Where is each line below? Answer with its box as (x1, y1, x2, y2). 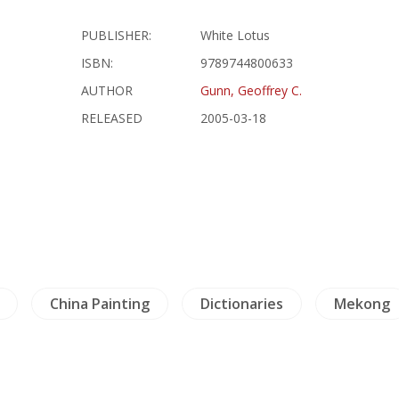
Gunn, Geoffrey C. (200, 82, 303, 99)
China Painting (49, 294, 150, 313)
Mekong (333, 294, 390, 313)
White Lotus (200, 27, 271, 44)
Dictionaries (199, 294, 283, 313)
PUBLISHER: (81, 27, 152, 44)
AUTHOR (81, 82, 134, 99)
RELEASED (81, 110, 143, 126)
